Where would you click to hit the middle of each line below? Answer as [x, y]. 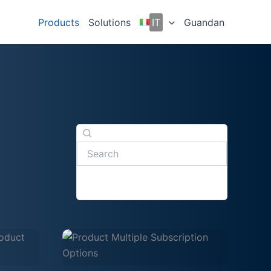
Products [59, 22]
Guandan [204, 22]
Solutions [110, 22]
